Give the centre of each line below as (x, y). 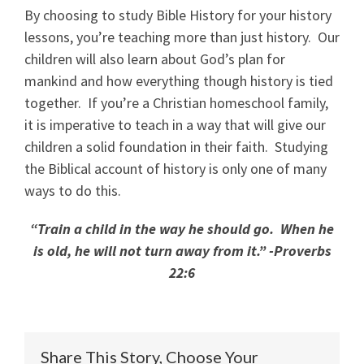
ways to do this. (73, 191)
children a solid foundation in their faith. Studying (176, 147)
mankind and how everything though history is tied (179, 81)
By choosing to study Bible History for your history (178, 15)
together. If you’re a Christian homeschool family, (176, 103)
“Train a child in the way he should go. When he (182, 229)
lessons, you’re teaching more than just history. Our (182, 37)
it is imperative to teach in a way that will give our (175, 125)
